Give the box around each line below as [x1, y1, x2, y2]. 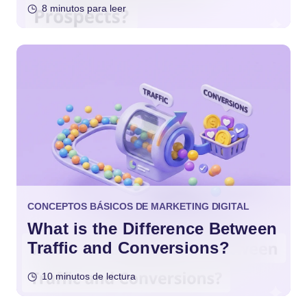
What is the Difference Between [27, 219, 278, 238]
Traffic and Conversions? [27, 238, 230, 257]
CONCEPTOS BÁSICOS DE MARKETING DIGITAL [27, 200, 249, 212]
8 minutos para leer [42, 2, 126, 14]
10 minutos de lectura [42, 270, 136, 282]
